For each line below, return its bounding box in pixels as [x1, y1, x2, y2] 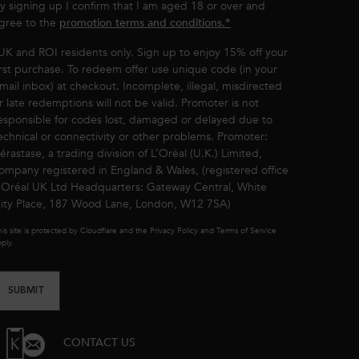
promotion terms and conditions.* [59, 14, 231, 30]
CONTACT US [60, 335, 135, 351]
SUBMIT [8, 285, 45, 296]
